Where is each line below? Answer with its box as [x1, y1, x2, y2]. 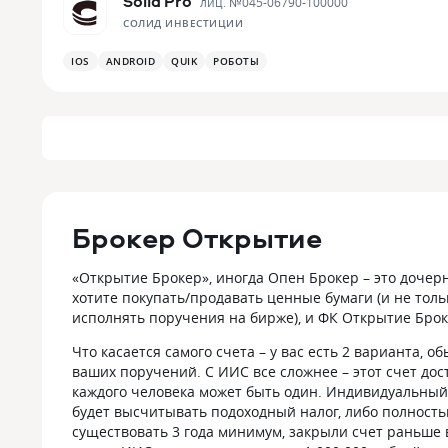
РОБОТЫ [213, 54, 259, 68]
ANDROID [105, 54, 155, 68]
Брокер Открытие [72, 218, 322, 257]
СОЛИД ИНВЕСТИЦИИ [123, 16, 243, 30]
